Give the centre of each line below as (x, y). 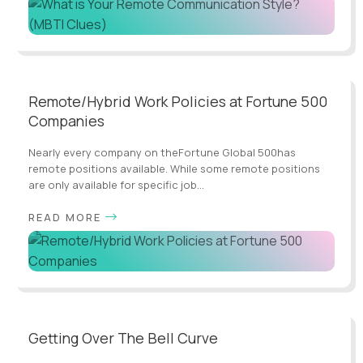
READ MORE (65, 217)
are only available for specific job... (116, 184)
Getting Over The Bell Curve (123, 337)
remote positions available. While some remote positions (174, 168)
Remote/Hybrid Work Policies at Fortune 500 (178, 101)
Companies (66, 120)
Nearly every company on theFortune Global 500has (162, 152)
